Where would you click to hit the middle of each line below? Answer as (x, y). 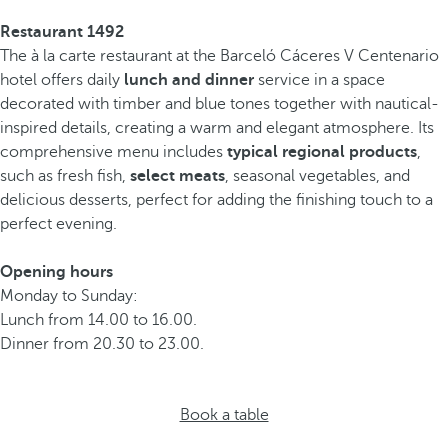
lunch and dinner (189, 80)
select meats (177, 176)
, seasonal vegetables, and (317, 176)
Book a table (224, 415)
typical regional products (322, 152)
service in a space (319, 80)
